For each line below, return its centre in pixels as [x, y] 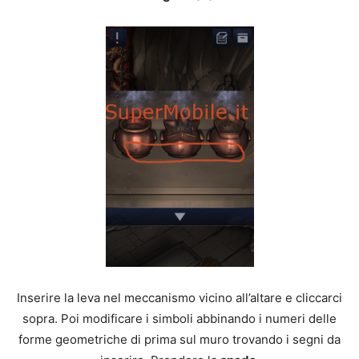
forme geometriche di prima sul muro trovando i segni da [179, 339]
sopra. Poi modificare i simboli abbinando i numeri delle [179, 319]
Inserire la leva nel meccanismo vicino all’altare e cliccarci [179, 298]
